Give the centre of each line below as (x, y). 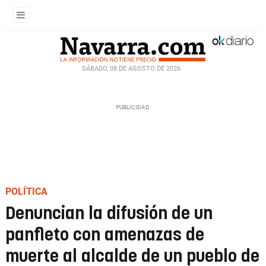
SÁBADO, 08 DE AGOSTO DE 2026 (131, 68)
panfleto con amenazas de (105, 235)
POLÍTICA (26, 191)
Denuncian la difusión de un (109, 214)
